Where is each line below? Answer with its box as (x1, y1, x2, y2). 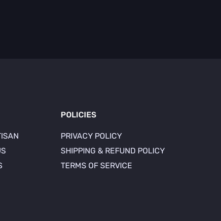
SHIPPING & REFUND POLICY (61, 146, 165, 155)
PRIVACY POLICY (61, 131, 122, 141)
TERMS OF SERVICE (61, 161, 132, 170)
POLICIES (61, 110, 96, 119)
